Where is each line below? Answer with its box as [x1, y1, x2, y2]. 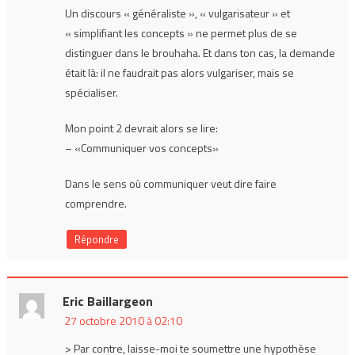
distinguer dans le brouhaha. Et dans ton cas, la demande [64, 44, 335, 61]
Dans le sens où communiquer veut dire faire [64, 174, 277, 192]
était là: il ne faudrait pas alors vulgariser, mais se [64, 63, 294, 81]
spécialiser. [64, 83, 118, 101]
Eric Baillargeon [62, 291, 153, 311]
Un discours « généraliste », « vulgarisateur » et [64, 4, 290, 21]
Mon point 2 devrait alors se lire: [64, 119, 218, 136]
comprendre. [64, 194, 127, 212]
